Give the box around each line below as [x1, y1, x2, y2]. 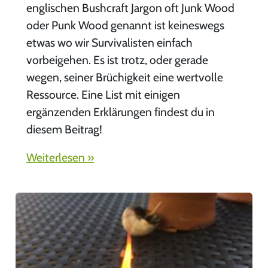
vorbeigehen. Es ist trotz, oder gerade [26, 53, 208, 68]
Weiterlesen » [26, 150, 94, 165]
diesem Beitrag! [26, 122, 102, 137]
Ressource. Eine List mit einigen [26, 87, 180, 102]
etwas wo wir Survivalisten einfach [26, 35, 193, 50]
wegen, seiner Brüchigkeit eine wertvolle [26, 70, 223, 85]
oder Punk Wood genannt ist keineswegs [26, 18, 224, 33]
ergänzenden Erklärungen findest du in [26, 105, 215, 120]
